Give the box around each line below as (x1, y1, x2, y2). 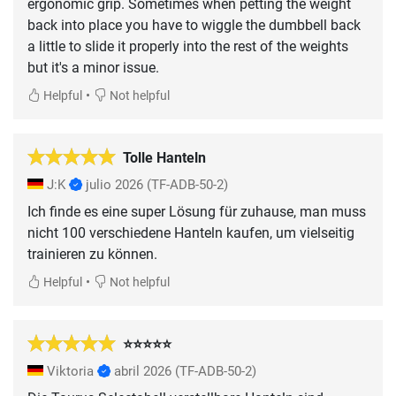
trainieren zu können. (27, 245, 157, 263)
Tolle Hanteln (123, 148, 206, 166)
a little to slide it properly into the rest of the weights (27, 37, 348, 55)
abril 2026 (114, 362, 171, 379)
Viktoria (43, 362, 97, 379)
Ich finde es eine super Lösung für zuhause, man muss (27, 202, 366, 220)
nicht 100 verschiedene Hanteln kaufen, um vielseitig (27, 224, 354, 241)
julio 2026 (86, 176, 143, 193)
